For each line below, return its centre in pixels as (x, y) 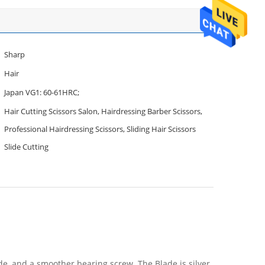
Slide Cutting (26, 147)
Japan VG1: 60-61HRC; (42, 92)
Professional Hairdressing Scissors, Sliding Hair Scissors (65, 129)
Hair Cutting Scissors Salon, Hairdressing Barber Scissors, (103, 111)
